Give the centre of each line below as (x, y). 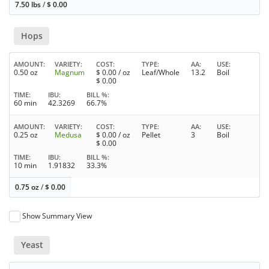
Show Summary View (57, 216)
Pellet (151, 135)
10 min (25, 166)
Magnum (70, 73)
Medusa (68, 135)
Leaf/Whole (161, 73)
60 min (25, 103)
